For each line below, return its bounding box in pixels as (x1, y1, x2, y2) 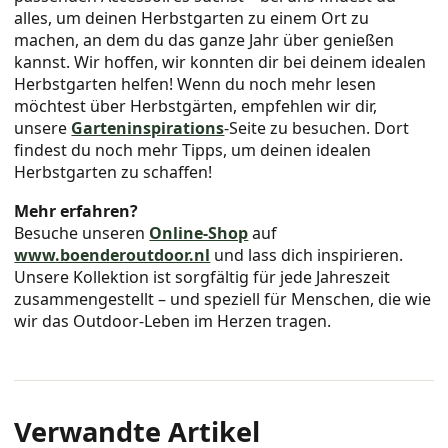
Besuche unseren (14, 222, 150, 245)
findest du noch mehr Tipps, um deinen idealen (14, 138, 372, 161)
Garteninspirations (71, 116, 225, 139)
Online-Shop (149, 222, 249, 245)
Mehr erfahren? (14, 200, 139, 223)
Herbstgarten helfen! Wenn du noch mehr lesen (14, 72, 377, 95)
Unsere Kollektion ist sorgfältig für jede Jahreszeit (14, 266, 391, 289)
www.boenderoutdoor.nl (14, 244, 211, 267)
